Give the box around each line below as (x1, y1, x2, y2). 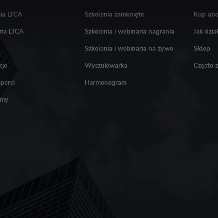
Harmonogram (85, 78, 127, 87)
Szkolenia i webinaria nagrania (85, 27, 175, 36)
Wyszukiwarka (85, 61, 128, 70)
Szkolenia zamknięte (85, 10, 145, 19)
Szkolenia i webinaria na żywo (85, 44, 174, 53)
